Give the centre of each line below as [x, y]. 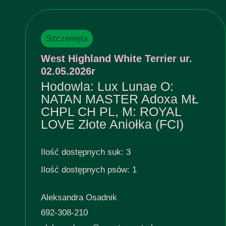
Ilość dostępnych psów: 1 [89, 170]
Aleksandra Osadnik [79, 198]
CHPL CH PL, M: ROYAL [111, 112]
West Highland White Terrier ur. [117, 59]
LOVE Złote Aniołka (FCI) [112, 124]
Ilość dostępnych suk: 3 [86, 152]
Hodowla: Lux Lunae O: [107, 87]
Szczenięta [67, 39]
